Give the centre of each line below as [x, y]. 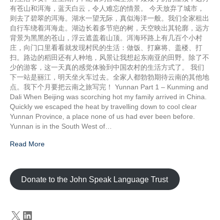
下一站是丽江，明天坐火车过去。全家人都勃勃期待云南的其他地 [110, 77]
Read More [27, 144]
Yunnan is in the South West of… [61, 126]
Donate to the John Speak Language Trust [95, 179]
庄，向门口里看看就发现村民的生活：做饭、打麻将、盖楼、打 [106, 48]
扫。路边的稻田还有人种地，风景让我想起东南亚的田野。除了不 [110, 57]
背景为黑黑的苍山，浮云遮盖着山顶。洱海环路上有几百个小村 [106, 38]
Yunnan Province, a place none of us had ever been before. [102, 116]
